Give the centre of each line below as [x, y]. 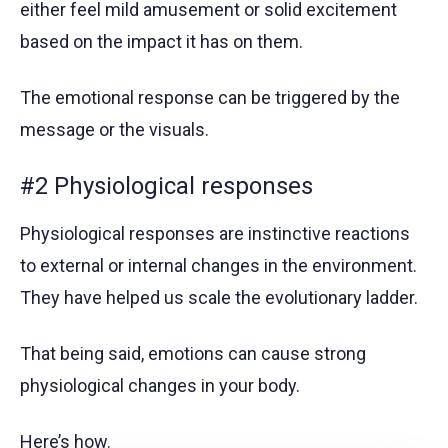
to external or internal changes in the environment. [218, 266]
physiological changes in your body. [160, 386]
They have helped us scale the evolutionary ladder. [219, 298]
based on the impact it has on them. [161, 42]
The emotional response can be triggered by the [210, 98]
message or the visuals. [114, 130]
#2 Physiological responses [166, 186]
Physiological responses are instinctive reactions [215, 234]
